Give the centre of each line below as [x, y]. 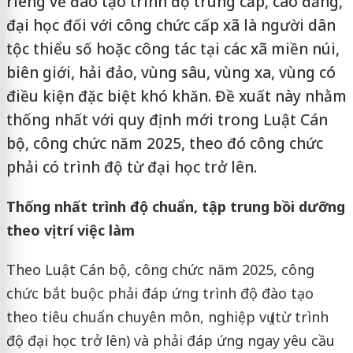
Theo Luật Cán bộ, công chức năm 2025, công [160, 269]
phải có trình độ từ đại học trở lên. [131, 167]
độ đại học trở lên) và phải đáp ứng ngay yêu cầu [170, 340]
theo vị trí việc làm [70, 230]
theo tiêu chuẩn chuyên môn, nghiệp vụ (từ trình [167, 317]
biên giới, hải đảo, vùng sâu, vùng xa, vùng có [171, 72]
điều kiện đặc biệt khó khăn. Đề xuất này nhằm [176, 96]
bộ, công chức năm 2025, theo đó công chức [164, 143]
